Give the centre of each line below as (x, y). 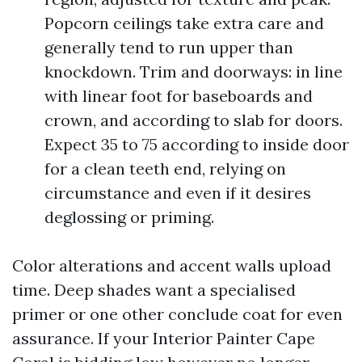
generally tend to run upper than (169, 47)
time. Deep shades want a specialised (154, 290)
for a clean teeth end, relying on (165, 168)
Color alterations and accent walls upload (172, 265)
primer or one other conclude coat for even (177, 314)
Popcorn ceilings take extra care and (184, 23)
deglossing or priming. (129, 217)
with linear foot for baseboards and (179, 96)
